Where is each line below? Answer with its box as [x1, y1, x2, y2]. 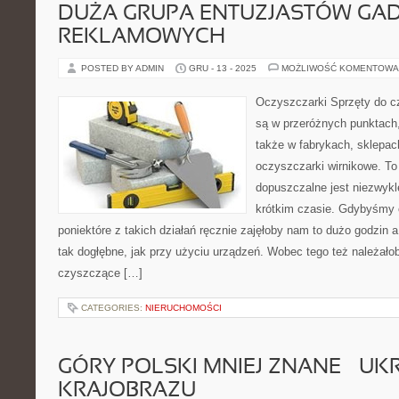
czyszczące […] [58, 266, 142, 280]
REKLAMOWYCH [58, 28, 225, 47]
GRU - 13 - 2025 [189, 63, 256, 73]
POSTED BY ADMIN [81, 63, 167, 73]
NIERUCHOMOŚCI [145, 303, 222, 313]
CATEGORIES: [81, 303, 145, 313]
